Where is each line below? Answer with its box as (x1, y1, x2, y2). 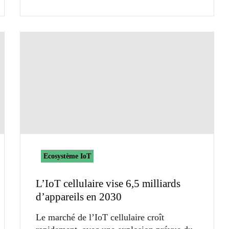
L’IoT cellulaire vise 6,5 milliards (36, 177, 180, 190)
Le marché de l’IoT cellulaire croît (36, 212, 164, 222)
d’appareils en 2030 (36, 190, 122, 203)
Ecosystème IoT (43, 152, 91, 160)
